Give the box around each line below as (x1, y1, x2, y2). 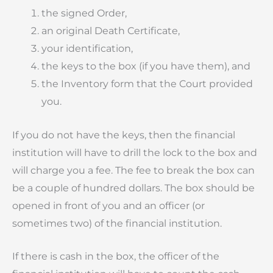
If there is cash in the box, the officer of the (12, 250, 219, 263)
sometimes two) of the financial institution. (12, 217, 222, 229)
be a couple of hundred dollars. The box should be (12, 182, 255, 194)
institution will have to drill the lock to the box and (12, 146, 257, 158)
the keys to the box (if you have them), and (41, 60, 250, 73)
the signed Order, (41, 7, 127, 19)
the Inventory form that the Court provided (41, 78, 253, 90)
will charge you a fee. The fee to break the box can (12, 164, 255, 176)
